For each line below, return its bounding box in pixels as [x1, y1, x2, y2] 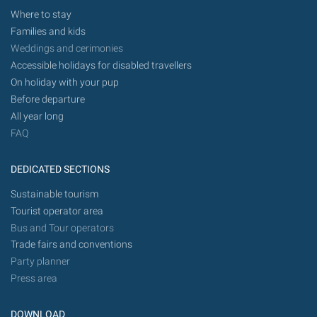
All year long [11, 110, 64, 122]
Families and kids [11, 25, 86, 38]
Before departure [11, 93, 85, 105]
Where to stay [11, 8, 71, 21]
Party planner [11, 255, 70, 268]
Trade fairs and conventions [11, 238, 132, 251]
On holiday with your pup [11, 76, 119, 88]
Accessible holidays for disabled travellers [11, 59, 192, 72]
